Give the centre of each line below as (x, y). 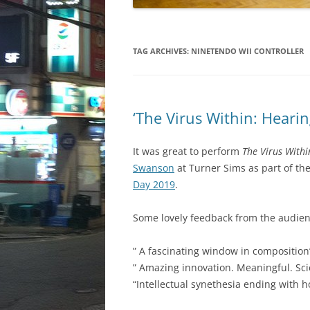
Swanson (154, 167)
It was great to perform (188, 151)
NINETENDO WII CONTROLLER (247, 51)
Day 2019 (154, 184)
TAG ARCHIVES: (162, 51)
